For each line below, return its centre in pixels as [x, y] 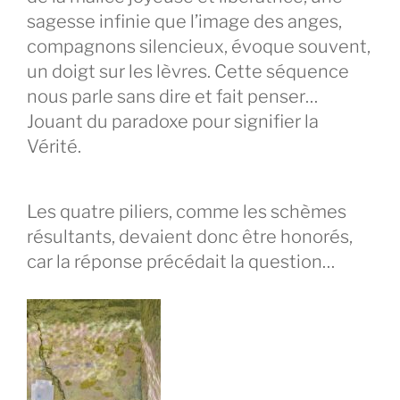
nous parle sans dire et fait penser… [172, 97]
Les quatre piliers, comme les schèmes [187, 212]
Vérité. [54, 147]
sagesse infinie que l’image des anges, [184, 22]
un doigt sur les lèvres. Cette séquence [188, 72]
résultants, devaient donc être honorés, [190, 237]
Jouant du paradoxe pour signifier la [173, 122]
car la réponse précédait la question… [181, 262]
